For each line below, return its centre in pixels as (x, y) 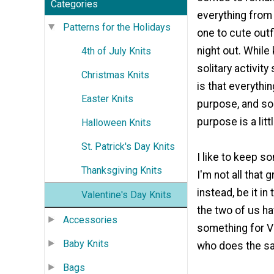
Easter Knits (107, 98)
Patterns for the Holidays (117, 27)
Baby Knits (86, 243)
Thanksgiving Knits (122, 170)
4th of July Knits (116, 51)
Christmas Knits (115, 75)
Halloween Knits (116, 122)
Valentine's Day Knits (126, 194)
